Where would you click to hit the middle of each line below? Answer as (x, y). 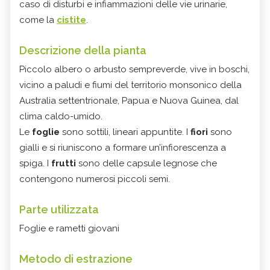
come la (38, 20)
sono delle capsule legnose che (146, 164)
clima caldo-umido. (61, 117)
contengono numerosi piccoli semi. (95, 179)
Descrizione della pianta (83, 51)
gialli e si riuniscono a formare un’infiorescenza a (123, 148)
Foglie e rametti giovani (69, 229)
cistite (71, 20)
